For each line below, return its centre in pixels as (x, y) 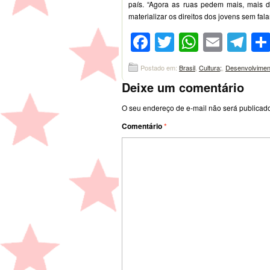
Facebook (193, 42)
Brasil (187, 67)
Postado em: (160, 67)
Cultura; (210, 67)
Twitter (202, 42)
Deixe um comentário (183, 87)
